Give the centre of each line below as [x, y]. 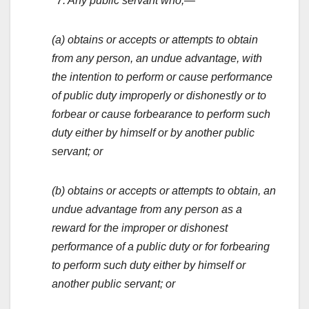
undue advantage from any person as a [147, 210]
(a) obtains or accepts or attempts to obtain [155, 40]
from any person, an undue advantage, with [157, 59]
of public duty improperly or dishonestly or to [159, 96]
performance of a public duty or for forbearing [161, 247]
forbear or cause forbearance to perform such [161, 114]
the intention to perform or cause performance [162, 77]
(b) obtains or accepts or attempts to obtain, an [164, 191]
